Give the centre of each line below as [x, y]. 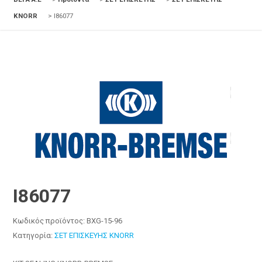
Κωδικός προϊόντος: [50, 221]
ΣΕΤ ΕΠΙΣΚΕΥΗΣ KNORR [94, 235]
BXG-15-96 [105, 221]
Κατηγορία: [34, 235]
